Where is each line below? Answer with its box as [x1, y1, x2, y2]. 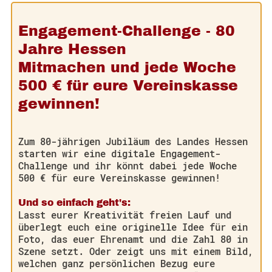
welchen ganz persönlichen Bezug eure [18, 257, 216, 270]
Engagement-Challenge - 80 [18, 22, 236, 40]
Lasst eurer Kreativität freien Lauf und [18, 208, 232, 222]
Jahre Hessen [18, 41, 127, 58]
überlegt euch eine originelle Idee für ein [18, 220, 248, 234]
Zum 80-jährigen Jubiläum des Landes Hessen [18, 135, 248, 148]
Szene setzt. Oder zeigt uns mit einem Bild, [18, 245, 254, 258]
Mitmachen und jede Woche [18, 59, 237, 76]
